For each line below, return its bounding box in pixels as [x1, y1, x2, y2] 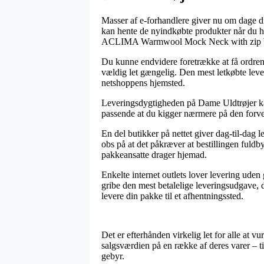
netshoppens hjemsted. [101, 77, 185, 88]
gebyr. [101, 250, 124, 261]
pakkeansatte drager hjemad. [101, 149, 207, 160]
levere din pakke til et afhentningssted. [101, 190, 243, 201]
